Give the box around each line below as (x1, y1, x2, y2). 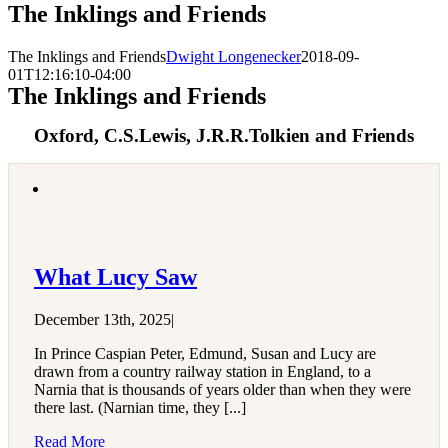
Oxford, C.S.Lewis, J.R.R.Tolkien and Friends (34, 124, 414, 146)
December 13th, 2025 (34, 311, 171, 329)
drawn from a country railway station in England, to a (34, 363, 371, 381)
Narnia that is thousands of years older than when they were (34, 381, 411, 399)
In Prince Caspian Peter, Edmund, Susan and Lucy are (34, 345, 376, 363)
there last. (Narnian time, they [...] (34, 399, 246, 417)
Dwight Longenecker (166, 47, 301, 65)
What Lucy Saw (34, 264, 197, 291)
